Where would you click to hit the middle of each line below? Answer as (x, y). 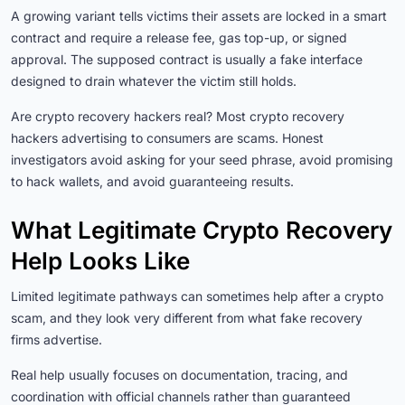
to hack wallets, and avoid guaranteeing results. (152, 182)
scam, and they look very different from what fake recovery (187, 318)
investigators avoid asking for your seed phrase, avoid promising (202, 160)
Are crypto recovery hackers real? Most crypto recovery (178, 117)
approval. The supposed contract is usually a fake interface (187, 60)
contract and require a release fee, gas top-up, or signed (179, 38)
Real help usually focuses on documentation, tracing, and (179, 375)
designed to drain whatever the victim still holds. (154, 81)
